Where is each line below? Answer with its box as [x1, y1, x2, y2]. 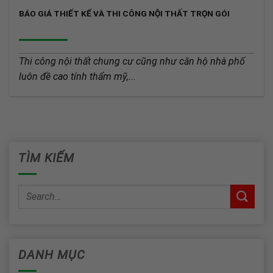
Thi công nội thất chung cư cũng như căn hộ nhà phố [19, 55, 246, 67]
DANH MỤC [18, 247, 85, 263]
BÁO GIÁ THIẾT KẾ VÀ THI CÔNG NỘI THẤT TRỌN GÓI [19, 9, 230, 19]
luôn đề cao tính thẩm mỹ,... [19, 70, 136, 82]
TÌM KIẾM [18, 151, 74, 166]
